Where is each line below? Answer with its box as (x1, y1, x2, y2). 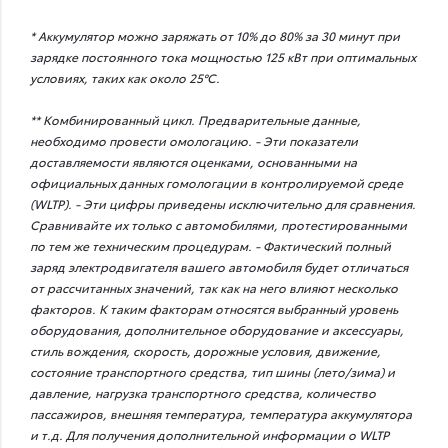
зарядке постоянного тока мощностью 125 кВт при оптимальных (30, 47, 416, 65)
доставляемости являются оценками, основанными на (30, 152, 357, 170)
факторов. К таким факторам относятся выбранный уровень (30, 299, 398, 317)
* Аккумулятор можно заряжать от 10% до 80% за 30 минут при (30, 26, 400, 44)
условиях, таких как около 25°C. (30, 68, 220, 86)
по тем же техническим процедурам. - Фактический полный (30, 236, 391, 254)
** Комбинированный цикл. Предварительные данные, (30, 110, 361, 128)
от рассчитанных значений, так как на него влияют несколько (30, 278, 398, 296)
